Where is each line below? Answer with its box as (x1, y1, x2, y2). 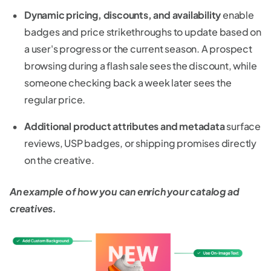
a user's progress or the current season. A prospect (24, 42, 252, 55)
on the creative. (24, 153, 94, 166)
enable (221, 8, 254, 21)
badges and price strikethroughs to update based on (24, 25, 261, 38)
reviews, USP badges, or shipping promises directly (24, 136, 256, 149)
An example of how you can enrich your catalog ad (10, 184, 240, 198)
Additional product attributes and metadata (24, 119, 225, 132)
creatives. (10, 201, 58, 215)
